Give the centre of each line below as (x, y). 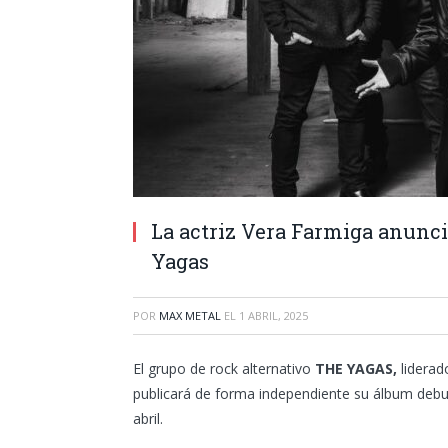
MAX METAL (190, 315)
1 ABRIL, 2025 (273, 315)
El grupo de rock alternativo (224, 368)
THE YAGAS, (356, 368)
